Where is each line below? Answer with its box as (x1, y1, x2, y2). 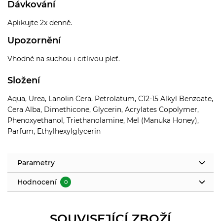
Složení (7, 74, 40, 86)
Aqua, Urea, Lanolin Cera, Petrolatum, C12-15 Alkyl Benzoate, (7, 94, 213, 103)
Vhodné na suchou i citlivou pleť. (7, 54, 120, 63)
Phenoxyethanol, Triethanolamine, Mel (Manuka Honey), (7, 115, 199, 125)
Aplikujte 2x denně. (7, 18, 72, 27)
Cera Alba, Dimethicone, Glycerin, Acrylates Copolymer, (7, 105, 199, 114)
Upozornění (7, 35, 61, 46)
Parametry (17, 158, 55, 167)
